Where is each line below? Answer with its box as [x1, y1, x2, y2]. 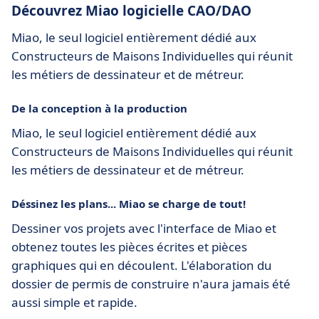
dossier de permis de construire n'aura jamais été [11, 275, 291, 292]
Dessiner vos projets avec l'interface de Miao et [11, 219, 276, 236]
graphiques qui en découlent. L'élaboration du [11, 256, 272, 273]
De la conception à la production [11, 100, 187, 115]
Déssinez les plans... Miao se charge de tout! [11, 196, 246, 211]
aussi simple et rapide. [11, 293, 137, 310]
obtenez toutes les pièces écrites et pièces [11, 238, 247, 255]
